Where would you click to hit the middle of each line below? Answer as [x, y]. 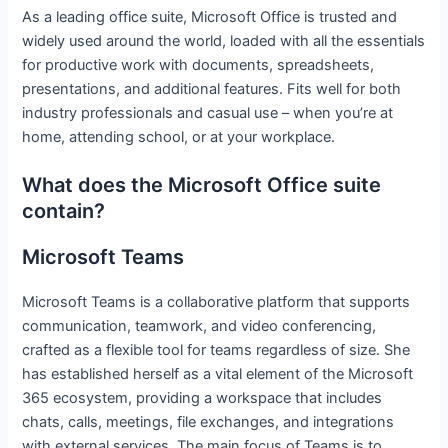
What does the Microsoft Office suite [202, 185]
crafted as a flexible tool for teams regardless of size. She [216, 350]
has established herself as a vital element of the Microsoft [218, 374]
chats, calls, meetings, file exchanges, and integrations [208, 422]
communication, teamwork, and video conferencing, [199, 326]
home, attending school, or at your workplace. [179, 136]
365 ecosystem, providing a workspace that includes [202, 398]
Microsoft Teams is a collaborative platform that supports [216, 302]
